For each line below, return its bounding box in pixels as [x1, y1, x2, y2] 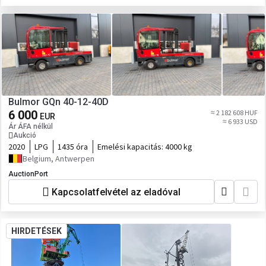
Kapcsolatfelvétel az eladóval [52, 186, 180, 198]
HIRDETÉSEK [11, 226, 62, 236]
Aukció [13, 131, 36, 140]
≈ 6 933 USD [223, 117, 258, 126]
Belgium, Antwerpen [23, 153, 94, 164]
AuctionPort [8, 170, 48, 178]
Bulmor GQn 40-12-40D [8, 96, 109, 107]
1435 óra [58, 141, 88, 152]
